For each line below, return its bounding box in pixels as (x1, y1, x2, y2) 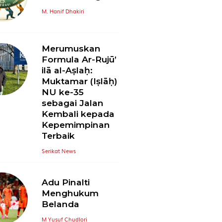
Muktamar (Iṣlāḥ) (42, 84, 118, 95)
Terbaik (42, 138, 75, 149)
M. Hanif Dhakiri (42, 15, 85, 24)
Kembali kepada (42, 116, 115, 127)
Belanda (42, 207, 80, 218)
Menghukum (42, 196, 99, 207)
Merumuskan (42, 51, 101, 62)
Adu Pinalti (42, 185, 90, 196)
